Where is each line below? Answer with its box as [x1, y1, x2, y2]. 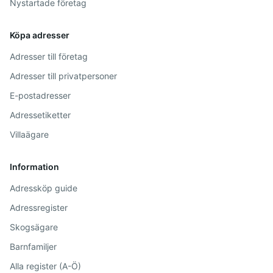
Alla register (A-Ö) [10, 261, 81, 271]
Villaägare [10, 129, 49, 140]
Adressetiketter [10, 110, 71, 120]
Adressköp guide [10, 183, 77, 193]
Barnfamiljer [10, 241, 57, 252]
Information [10, 161, 59, 172]
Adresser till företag [10, 51, 88, 62]
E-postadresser [10, 90, 71, 101]
